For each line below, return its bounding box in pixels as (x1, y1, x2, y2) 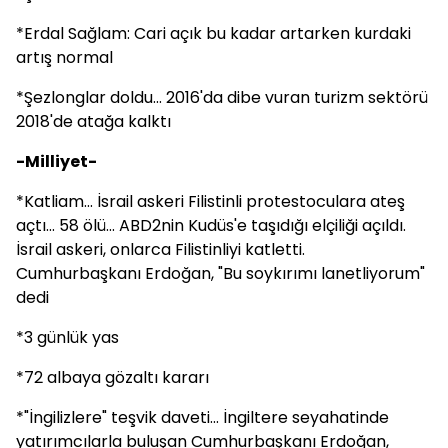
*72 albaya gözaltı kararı (16, 366, 209, 389)
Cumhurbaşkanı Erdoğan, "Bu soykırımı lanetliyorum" (16, 262, 425, 285)
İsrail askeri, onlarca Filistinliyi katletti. (16, 238, 305, 261)
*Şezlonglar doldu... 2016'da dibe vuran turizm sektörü (16, 86, 428, 109)
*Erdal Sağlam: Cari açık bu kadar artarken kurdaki (16, 22, 411, 45)
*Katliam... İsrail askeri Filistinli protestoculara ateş (16, 190, 405, 213)
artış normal (16, 46, 113, 69)
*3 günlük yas (16, 326, 119, 349)
